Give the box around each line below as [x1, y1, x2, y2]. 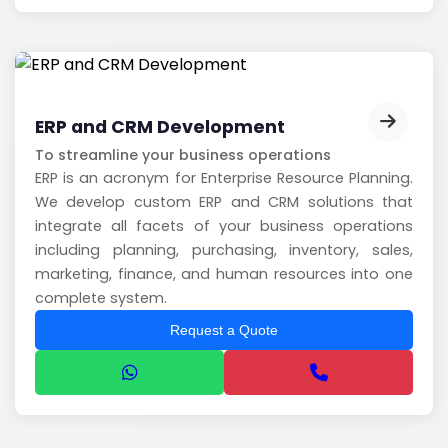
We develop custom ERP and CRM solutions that [35, 192, 413, 213]
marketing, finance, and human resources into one [35, 264, 413, 285]
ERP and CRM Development [35, 115, 285, 140]
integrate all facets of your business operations [35, 216, 413, 237]
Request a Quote [170, 322, 278, 339]
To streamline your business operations [35, 145, 331, 166]
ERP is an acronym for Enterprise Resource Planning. [35, 168, 413, 189]
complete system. [35, 288, 167, 309]
